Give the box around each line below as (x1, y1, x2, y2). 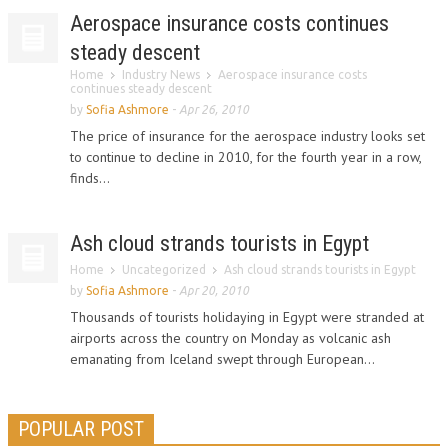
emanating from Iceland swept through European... (70, 350, 375, 368)
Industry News (122, 68, 200, 81)
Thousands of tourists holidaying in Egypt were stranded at (70, 308, 424, 326)
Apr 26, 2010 (179, 103, 249, 116)
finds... (70, 169, 110, 187)
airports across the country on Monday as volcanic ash (70, 329, 391, 347)
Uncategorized (122, 263, 206, 276)
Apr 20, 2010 (179, 284, 249, 297)
